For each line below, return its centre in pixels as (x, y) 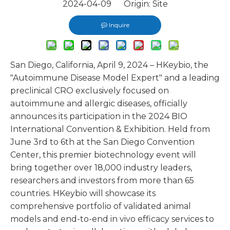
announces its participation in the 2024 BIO (99, 116)
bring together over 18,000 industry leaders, (101, 168)
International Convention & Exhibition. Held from (110, 129)
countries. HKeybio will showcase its (83, 193)
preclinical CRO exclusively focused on (90, 91)
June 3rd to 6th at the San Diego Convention (102, 142)
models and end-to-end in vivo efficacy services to (112, 219)
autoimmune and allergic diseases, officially (99, 103)
